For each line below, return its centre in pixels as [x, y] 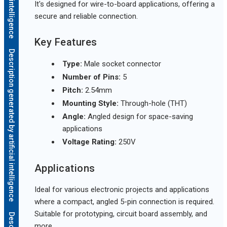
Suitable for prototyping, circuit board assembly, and [121, 214]
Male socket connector [121, 64]
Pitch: [72, 90]
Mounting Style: [90, 104]
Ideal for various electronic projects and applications [122, 190]
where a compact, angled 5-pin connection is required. [124, 202]
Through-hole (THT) [153, 104]
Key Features [66, 42]
